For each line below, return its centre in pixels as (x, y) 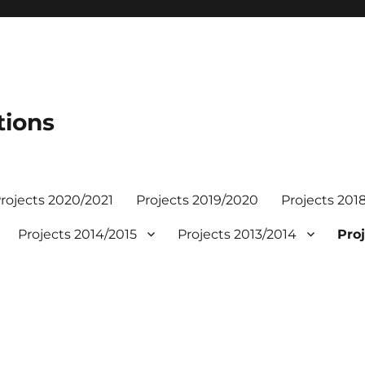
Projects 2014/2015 (78, 234)
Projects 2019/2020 (198, 200)
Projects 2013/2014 (237, 234)
